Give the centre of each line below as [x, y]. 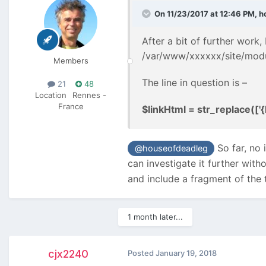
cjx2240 [68, 254]
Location [51, 95]
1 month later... [155, 216]
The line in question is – [194, 82]
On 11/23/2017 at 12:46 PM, [207, 13]
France [71, 107]
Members [71, 60]
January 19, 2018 [186, 253]
